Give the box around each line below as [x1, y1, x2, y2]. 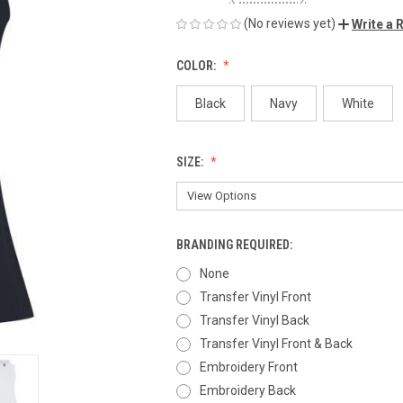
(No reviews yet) [244, 15, 336, 31]
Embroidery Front [199, 359, 298, 374]
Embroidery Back [199, 382, 296, 398]
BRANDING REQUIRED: [176, 237, 295, 252]
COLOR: [176, 58, 219, 73]
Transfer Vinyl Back [199, 312, 309, 327]
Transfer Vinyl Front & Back [199, 336, 353, 351]
